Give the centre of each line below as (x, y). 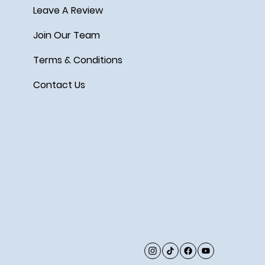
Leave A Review (68, 10)
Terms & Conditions (77, 60)
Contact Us (59, 85)
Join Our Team (66, 35)
